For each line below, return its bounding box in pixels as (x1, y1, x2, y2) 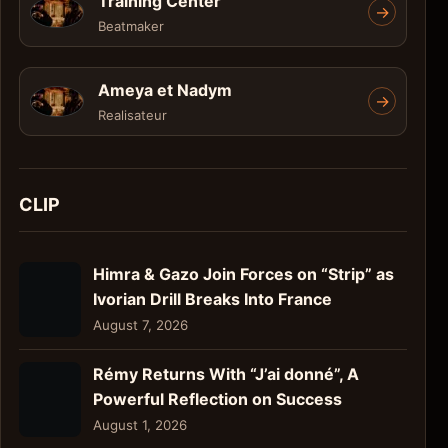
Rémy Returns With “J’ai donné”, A (93, 363, 359, 384)
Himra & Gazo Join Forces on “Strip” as (93, 263, 394, 284)
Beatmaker (98, 17, 164, 34)
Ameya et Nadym (98, 79, 232, 100)
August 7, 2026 (93, 316, 188, 333)
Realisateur (98, 106, 167, 123)
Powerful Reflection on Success (93, 388, 342, 409)
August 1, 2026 (93, 416, 187, 433)
